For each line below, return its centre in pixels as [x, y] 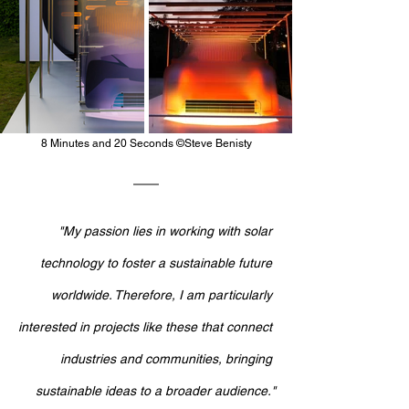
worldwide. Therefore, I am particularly [163, 294]
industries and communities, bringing [168, 358]
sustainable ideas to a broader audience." [156, 390]
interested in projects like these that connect [147, 326]
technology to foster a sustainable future [158, 262]
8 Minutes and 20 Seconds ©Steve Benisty [146, 143]
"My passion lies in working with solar [167, 231]
